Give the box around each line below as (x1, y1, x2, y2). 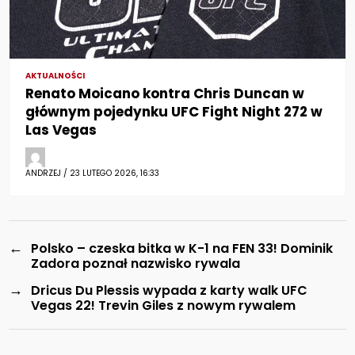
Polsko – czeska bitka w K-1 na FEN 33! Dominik (31, 239, 334, 258)
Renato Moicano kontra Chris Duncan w (25, 84, 305, 104)
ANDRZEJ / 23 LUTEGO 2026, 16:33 (25, 167, 160, 180)
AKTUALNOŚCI (25, 70, 86, 82)
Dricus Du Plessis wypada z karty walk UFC (31, 281, 308, 300)
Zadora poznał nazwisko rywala (31, 254, 241, 273)
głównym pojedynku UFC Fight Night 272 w (25, 102, 323, 122)
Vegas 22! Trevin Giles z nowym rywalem (31, 296, 296, 315)
